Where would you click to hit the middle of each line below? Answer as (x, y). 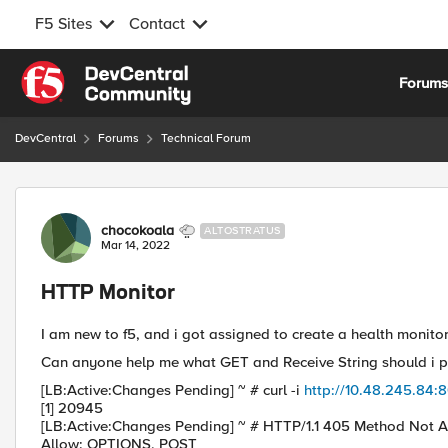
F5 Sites (63, 24)
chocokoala (137, 230)
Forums (118, 138)
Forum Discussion (121, 198)
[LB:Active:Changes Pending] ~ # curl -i (172, 390)
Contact (157, 24)
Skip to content (86, 72)
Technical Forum (206, 138)
